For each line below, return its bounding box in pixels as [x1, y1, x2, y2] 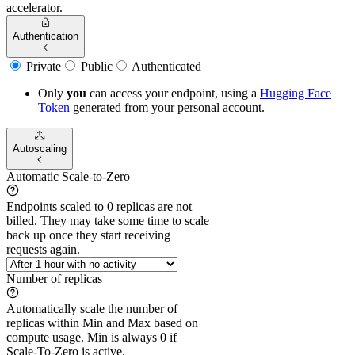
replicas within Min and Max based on [6, 316, 198, 330]
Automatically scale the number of [6, 302, 177, 316]
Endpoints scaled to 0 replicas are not [6, 200, 192, 214]
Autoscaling [13, 143, 67, 155]
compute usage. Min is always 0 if [6, 330, 177, 345]
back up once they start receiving [6, 228, 170, 242]
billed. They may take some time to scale [6, 214, 209, 228]
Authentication [13, 30, 78, 43]
